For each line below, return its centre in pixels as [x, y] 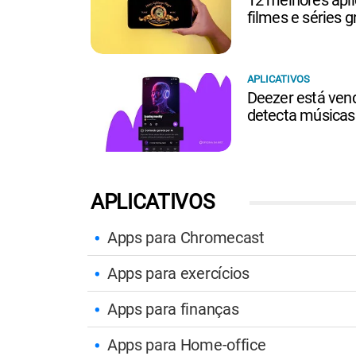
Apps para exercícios [178, 273]
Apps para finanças [173, 309]
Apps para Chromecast [186, 237]
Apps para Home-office [187, 344]
